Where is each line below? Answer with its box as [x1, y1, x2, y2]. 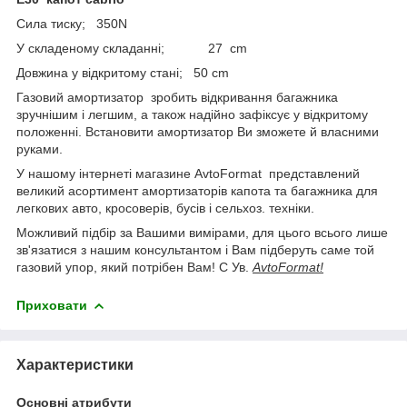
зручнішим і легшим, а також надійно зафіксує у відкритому [16, 106, 368, 122]
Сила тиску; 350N [16, 15, 134, 31]
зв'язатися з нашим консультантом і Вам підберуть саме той [16, 242, 374, 257]
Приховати [16, 297, 87, 313]
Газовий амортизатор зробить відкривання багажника [16, 89, 338, 104]
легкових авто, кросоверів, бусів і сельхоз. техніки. [16, 200, 314, 215]
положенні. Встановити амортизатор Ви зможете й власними [16, 124, 379, 139]
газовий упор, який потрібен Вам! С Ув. [16, 259, 253, 274]
